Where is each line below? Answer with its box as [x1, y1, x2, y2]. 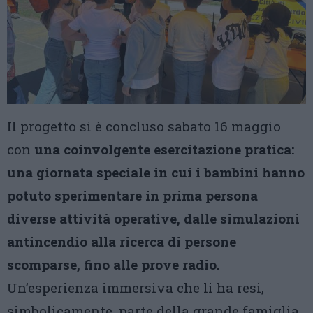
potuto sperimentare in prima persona [7, 187, 258, 205]
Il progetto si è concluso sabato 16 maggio [7, 117, 281, 136]
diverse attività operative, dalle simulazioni [7, 210, 300, 228]
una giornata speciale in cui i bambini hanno [7, 163, 305, 182]
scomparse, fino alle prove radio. [7, 256, 220, 274]
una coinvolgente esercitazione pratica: [31, 140, 294, 159]
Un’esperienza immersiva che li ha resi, [7, 279, 264, 297]
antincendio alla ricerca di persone [7, 233, 236, 251]
